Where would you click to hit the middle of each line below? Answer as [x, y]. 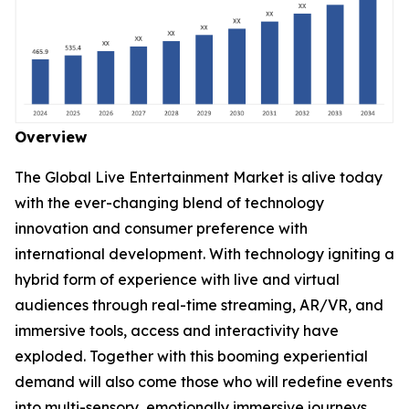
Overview [51, 137]
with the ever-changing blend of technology [169, 203]
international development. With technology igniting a [204, 254]
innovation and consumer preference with [161, 229]
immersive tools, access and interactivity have [177, 331]
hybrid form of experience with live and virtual [177, 280]
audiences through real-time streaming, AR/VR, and [199, 305]
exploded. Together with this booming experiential [191, 357]
